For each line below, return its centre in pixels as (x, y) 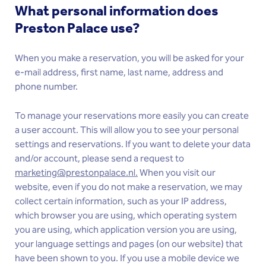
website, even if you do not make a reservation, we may (129, 187)
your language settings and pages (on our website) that (129, 244)
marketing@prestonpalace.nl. (76, 173)
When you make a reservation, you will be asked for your (129, 58)
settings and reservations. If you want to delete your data (133, 145)
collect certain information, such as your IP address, (121, 202)
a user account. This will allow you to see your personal (127, 130)
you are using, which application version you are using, (126, 230)
